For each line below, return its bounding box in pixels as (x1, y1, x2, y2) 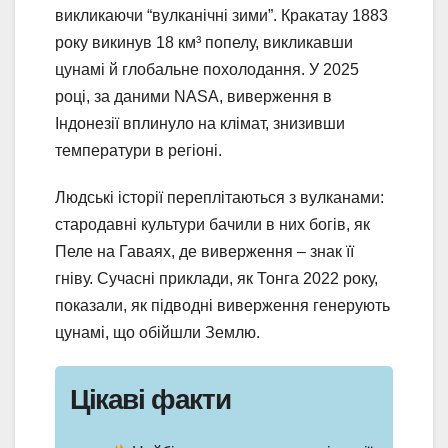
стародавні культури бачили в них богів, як (55, 215, 370, 233)
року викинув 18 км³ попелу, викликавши (55, 33, 353, 51)
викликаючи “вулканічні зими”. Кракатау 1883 (55, 6, 388, 24)
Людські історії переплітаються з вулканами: (55, 188, 384, 206)
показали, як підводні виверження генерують (55, 296, 390, 314)
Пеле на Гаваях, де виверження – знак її (55, 242, 354, 260)
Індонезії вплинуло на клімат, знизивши (55, 114, 345, 132)
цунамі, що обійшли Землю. (55, 323, 260, 341)
